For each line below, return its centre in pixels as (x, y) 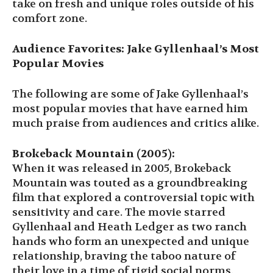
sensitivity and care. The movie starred (119, 212)
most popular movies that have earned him (130, 108)
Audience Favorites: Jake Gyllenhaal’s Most (136, 49)
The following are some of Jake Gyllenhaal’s (130, 94)
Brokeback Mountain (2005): (94, 154)
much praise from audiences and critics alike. (136, 123)
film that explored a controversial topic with (133, 197)
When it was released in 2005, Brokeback (122, 168)
